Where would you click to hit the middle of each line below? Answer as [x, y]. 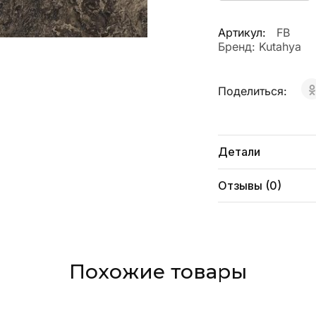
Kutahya [280, 47]
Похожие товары [158, 272]
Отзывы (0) [249, 186]
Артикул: [242, 32]
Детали [239, 152]
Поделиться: [254, 91]
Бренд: [238, 47]
